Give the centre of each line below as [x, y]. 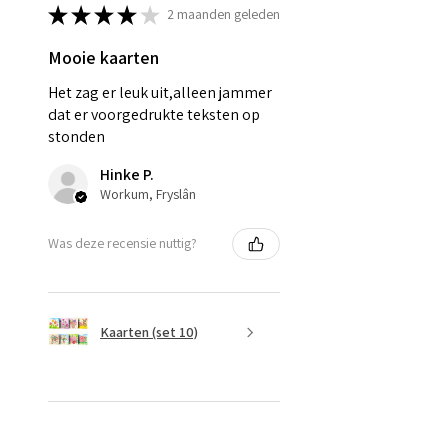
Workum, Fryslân [148, 193]
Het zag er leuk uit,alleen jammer [160, 92]
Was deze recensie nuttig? [122, 243]
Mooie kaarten [103, 57]
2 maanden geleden [223, 14]
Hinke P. [127, 174]
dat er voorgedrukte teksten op [154, 114]
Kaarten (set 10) [149, 332]
